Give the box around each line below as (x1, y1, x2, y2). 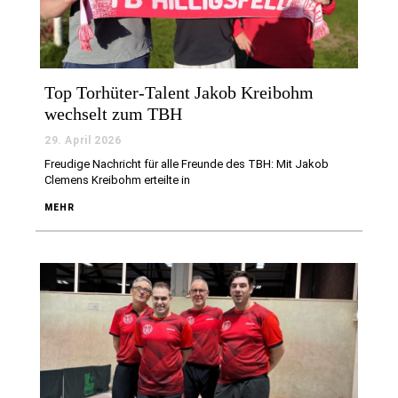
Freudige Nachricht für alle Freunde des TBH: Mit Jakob (44, 157, 329, 171)
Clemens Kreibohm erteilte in (44, 173, 190, 187)
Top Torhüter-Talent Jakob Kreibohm (44, 83, 314, 103)
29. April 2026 (44, 134, 122, 147)
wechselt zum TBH (44, 104, 182, 124)
